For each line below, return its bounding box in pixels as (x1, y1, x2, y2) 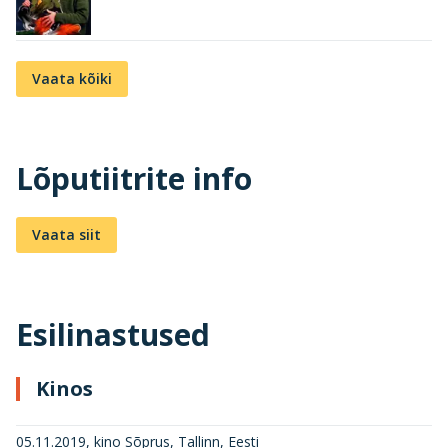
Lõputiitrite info (16, 158, 252, 199)
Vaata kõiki (32, 69, 112, 88)
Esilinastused (16, 314, 210, 355)
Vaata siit (32, 225, 101, 244)
